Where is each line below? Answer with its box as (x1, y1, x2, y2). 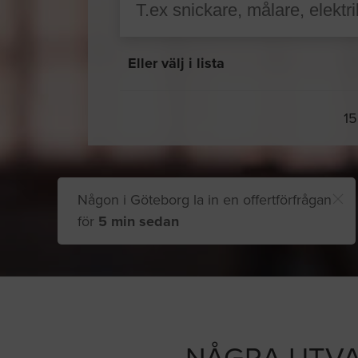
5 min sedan (98, 213, 179, 231)
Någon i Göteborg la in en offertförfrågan (78, 191, 332, 209)
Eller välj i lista (128, 54, 225, 72)
